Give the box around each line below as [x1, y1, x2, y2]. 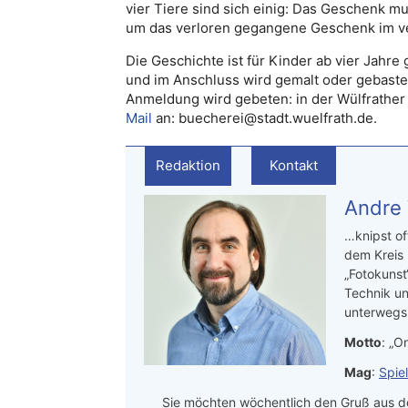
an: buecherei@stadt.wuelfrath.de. [152, 108, 377, 127]
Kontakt [270, 156, 318, 174]
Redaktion [156, 156, 220, 174]
